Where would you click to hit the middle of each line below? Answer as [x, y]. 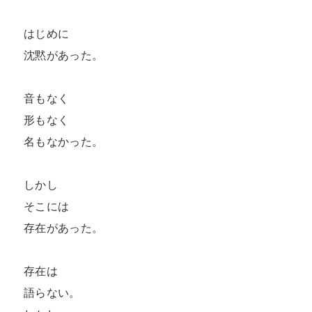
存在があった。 [67, 228]
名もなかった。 [67, 142]
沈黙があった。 [67, 55]
